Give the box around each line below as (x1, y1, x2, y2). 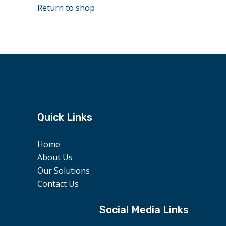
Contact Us (37, 178, 79, 190)
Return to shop (37, 2, 95, 14)
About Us (37, 152, 73, 163)
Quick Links (37, 111, 92, 124)
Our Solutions (37, 165, 90, 177)
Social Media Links (99, 204, 189, 216)
